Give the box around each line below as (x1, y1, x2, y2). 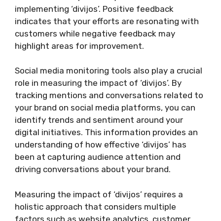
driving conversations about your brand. (15, 164, 171, 174)
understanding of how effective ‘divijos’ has (15, 140, 186, 149)
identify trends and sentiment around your (15, 115, 183, 125)
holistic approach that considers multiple (15, 201, 176, 212)
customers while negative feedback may (15, 28, 175, 38)
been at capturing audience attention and (15, 152, 181, 162)
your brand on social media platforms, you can (15, 103, 195, 112)
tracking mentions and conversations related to (15, 90, 203, 100)
